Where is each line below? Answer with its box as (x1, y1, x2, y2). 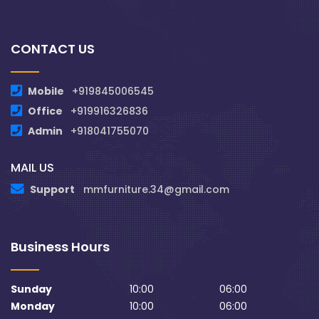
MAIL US (11, 159, 54, 176)
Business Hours (11, 238, 110, 256)
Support (30, 182, 75, 197)
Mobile (28, 84, 66, 98)
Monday (11, 299, 55, 313)
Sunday (11, 282, 52, 296)
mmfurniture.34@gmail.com (83, 182, 229, 197)
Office (28, 104, 65, 118)
